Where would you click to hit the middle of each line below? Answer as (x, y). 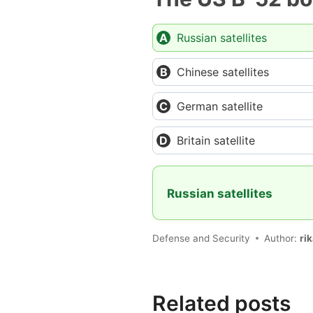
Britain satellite (216, 140)
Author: (282, 238)
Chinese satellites (223, 72)
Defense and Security (201, 238)
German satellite (220, 106)
